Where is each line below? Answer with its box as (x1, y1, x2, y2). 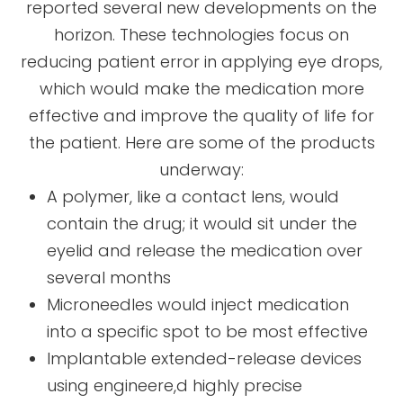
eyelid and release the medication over (47, 238, 363, 262)
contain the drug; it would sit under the (47, 211, 358, 235)
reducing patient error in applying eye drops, (21, 49, 382, 73)
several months (47, 265, 172, 289)
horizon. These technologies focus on (54, 22, 349, 46)
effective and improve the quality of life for (29, 103, 374, 127)
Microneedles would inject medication (47, 292, 350, 316)
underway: (159, 157, 244, 181)
